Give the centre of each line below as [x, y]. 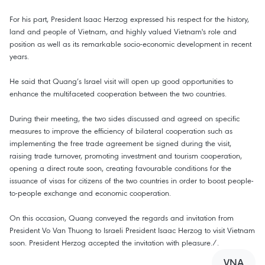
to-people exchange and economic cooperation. [90, 193]
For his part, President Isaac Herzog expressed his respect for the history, [129, 19]
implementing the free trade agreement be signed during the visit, [120, 143]
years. [19, 56]
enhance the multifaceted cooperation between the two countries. [118, 94]
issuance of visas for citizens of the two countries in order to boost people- [132, 181]
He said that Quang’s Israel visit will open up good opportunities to [121, 81]
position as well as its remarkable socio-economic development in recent [130, 44]
